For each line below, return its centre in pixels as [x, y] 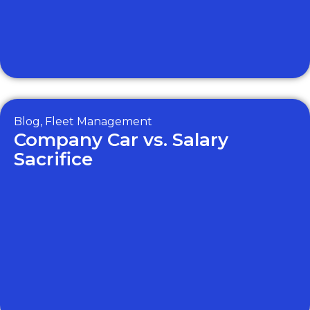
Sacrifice [53, 159]
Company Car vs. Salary [121, 140]
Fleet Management [99, 121]
